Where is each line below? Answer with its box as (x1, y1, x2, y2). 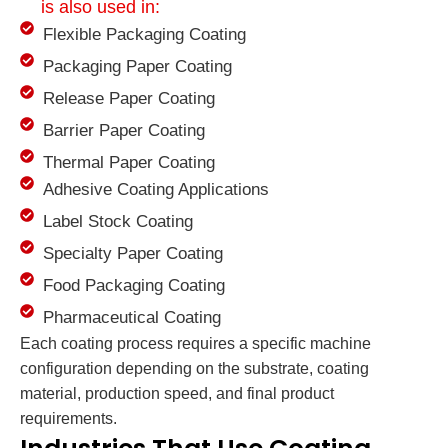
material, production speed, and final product (20, 385, 334, 403)
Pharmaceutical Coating (42, 308, 221, 328)
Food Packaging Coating (42, 276, 225, 296)
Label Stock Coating (42, 212, 193, 232)
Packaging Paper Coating (42, 57, 232, 77)
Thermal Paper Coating (42, 153, 215, 173)
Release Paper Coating (42, 89, 215, 109)
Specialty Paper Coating (42, 244, 223, 264)
